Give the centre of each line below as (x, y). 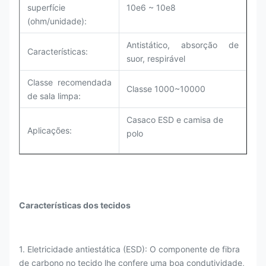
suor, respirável (156, 58)
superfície (46, 7)
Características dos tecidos (75, 205)
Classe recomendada (69, 82)
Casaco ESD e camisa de (175, 120)
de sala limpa (53, 96)
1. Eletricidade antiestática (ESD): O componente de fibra (129, 249)
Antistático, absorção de (183, 45)
